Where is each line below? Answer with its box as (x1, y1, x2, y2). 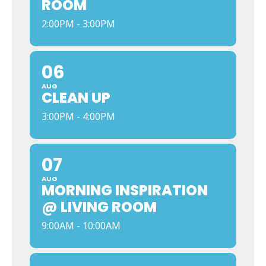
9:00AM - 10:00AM (42, 219, 121, 232)
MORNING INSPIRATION (42, 180, 208, 200)
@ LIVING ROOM (42, 197, 157, 217)
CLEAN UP (42, 88, 110, 107)
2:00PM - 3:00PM (42, 17, 115, 30)
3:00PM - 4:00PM (42, 110, 115, 123)
